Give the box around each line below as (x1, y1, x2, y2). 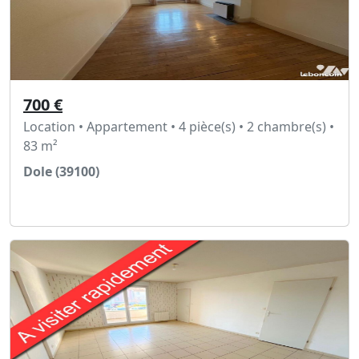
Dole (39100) (23, 163, 99, 180)
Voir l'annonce (45, 197, 119, 212)
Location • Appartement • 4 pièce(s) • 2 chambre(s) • (23, 118, 334, 135)
